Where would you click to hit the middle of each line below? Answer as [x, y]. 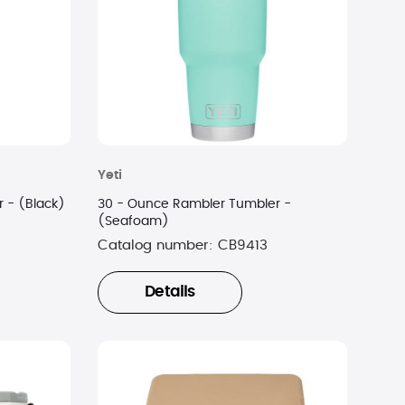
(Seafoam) [133, 222]
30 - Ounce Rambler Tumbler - [194, 205]
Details [170, 292]
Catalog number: [157, 246]
